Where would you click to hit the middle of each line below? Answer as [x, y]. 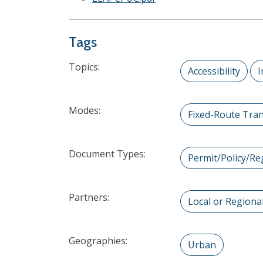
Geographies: [98, 241]
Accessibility [214, 71]
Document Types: [107, 154]
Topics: [84, 67]
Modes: [85, 110]
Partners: [89, 197]
